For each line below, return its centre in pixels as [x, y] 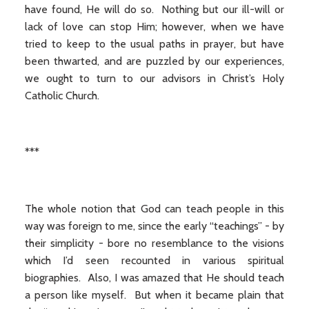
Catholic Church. [62, 96]
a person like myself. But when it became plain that [154, 295]
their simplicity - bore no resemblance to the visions [154, 243]
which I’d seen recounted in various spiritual [154, 260]
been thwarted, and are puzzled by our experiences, [154, 61]
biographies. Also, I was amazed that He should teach [154, 278]
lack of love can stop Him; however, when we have [154, 27]
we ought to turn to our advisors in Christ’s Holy [154, 78]
